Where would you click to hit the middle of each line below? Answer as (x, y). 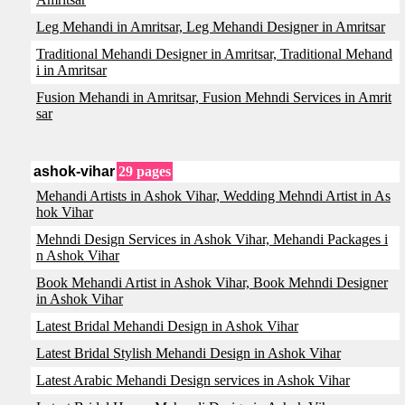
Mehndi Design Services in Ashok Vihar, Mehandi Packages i (212, 239)
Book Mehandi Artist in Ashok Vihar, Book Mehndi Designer (212, 283)
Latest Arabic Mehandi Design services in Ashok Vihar (193, 380)
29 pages (145, 171)
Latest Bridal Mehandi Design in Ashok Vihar (167, 326)
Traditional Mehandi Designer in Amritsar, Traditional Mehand (214, 54)
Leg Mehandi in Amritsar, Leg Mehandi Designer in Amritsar (211, 27)
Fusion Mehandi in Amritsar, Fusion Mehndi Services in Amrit (214, 97)
